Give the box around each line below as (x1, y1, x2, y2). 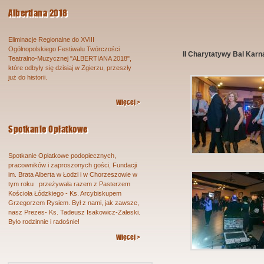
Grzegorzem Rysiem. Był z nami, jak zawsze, (8, 199, 139, 206)
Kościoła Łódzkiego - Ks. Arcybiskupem (8, 190, 121, 197)
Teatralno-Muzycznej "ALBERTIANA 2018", (8, 55, 131, 62)
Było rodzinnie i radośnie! (8, 218, 80, 225)
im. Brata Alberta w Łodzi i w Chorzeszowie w (8, 171, 137, 178)
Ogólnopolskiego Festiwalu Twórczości (8, 45, 120, 52)
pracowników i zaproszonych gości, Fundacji (8, 161, 137, 169)
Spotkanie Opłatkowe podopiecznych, (8, 152, 116, 159)
